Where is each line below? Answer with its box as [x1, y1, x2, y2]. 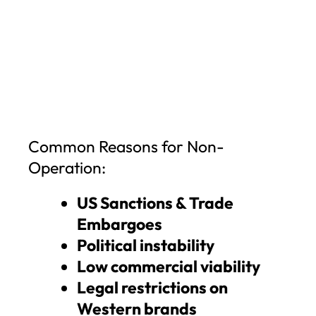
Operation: [28, 157, 106, 178]
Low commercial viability [77, 255, 260, 276]
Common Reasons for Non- [28, 135, 224, 157]
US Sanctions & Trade [77, 192, 233, 213]
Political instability [77, 234, 214, 255]
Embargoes [77, 213, 162, 234]
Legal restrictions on [77, 276, 228, 298]
